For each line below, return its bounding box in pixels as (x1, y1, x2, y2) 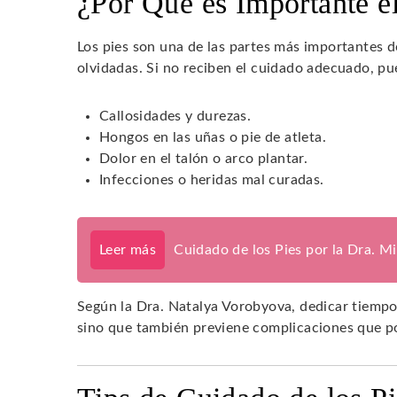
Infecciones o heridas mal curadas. (99, 172, 324, 187)
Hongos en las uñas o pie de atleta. (99, 129, 326, 144)
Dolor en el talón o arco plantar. (99, 151, 308, 166)
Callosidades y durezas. (99, 108, 252, 123)
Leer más (99, 242, 157, 257)
